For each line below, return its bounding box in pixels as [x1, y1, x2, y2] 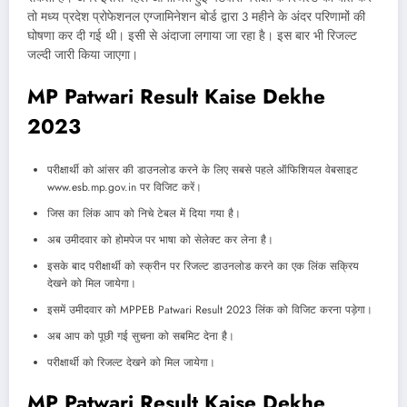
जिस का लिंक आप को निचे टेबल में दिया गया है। [47, 205, 241, 223]
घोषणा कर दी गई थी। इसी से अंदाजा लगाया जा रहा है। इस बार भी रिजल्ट [27, 26, 357, 45]
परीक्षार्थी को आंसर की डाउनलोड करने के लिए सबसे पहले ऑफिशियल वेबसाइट [47, 162, 358, 179]
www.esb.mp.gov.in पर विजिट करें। [47, 179, 202, 196]
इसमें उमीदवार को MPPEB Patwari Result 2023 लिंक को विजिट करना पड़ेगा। [47, 302, 372, 319]
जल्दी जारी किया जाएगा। [27, 45, 138, 64]
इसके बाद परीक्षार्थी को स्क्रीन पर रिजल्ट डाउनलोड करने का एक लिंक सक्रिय [47, 258, 359, 275]
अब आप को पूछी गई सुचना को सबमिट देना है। [47, 328, 234, 345]
